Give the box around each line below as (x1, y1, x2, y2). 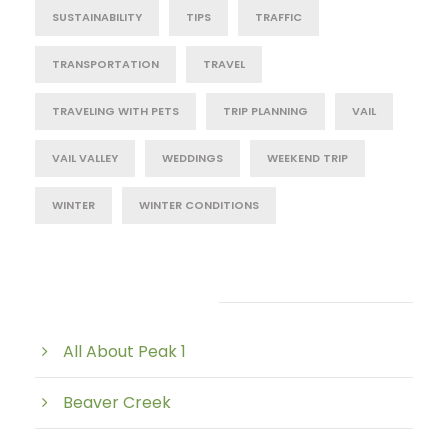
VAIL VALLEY (52, 150, 118, 166)
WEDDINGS (162, 150, 223, 166)
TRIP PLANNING (223, 103, 308, 119)
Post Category (35, 287, 191, 316)
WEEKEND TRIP (267, 150, 348, 166)
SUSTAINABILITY (52, 9, 142, 25)
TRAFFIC (255, 9, 302, 25)
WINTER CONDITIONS (139, 197, 259, 213)
